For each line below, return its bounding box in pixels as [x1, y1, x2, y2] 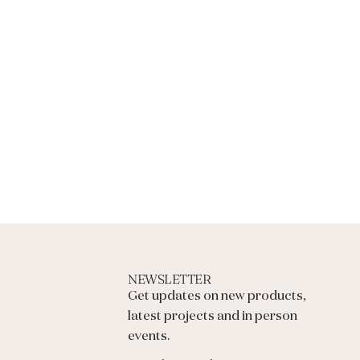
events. [128, 330, 170, 344]
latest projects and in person [128, 310, 298, 324]
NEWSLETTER [128, 271, 211, 288]
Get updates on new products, [128, 290, 307, 304]
